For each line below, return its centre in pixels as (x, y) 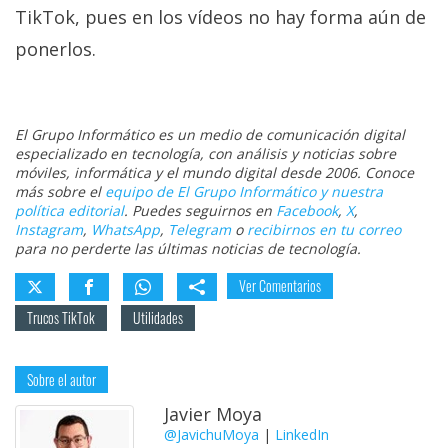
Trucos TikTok (61, 318)
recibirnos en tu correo (324, 230)
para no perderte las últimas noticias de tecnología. (188, 249)
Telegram (199, 230)
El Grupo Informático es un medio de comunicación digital (210, 135)
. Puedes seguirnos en (200, 211)
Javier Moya (213, 414)
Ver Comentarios (280, 286)
